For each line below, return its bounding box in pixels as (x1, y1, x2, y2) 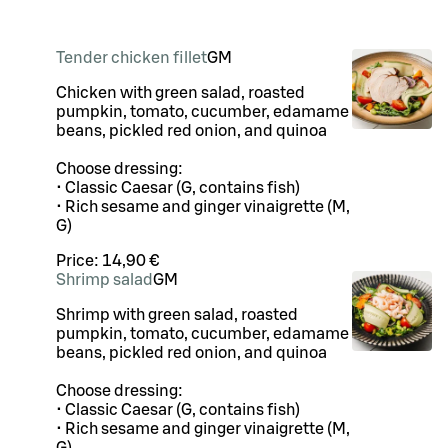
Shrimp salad (56, 272, 153, 288)
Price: (56, 253, 102, 269)
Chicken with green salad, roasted (56, 85, 305, 101)
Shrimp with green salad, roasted (56, 307, 298, 323)
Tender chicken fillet (56, 50, 207, 66)
